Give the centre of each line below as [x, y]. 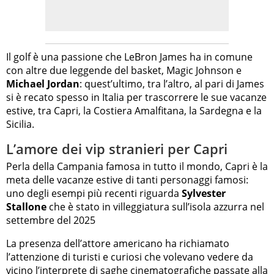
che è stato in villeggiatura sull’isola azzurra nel [155, 207]
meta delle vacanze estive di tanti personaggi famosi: [127, 180]
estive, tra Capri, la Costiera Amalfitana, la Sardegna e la [134, 110]
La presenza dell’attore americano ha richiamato [118, 244]
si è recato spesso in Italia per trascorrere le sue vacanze [136, 97]
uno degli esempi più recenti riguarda [94, 194]
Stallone [26, 207]
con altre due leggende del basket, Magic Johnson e [124, 70]
